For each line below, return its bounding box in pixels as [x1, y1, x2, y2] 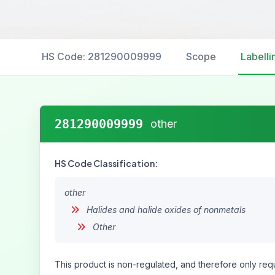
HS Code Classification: [55, 158, 158, 169]
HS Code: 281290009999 [42, 50, 161, 63]
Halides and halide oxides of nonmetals [84, 204, 246, 215]
